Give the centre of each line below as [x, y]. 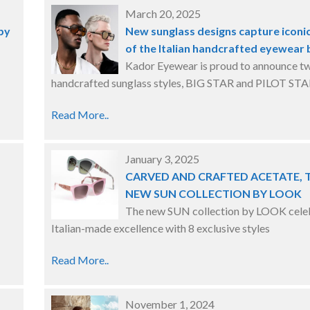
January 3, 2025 [162, 159]
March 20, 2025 [163, 13]
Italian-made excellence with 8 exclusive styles [161, 228]
